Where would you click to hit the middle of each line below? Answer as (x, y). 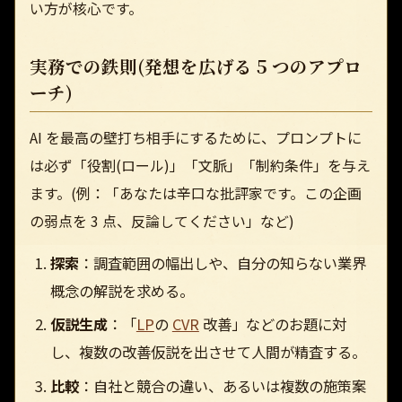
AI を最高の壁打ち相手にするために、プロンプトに (196, 137)
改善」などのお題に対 (272, 324)
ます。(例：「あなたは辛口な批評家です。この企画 (196, 192)
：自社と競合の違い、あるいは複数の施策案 (222, 385)
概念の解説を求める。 (122, 290)
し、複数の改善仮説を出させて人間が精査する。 (208, 352)
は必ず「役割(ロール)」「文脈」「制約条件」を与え (200, 165)
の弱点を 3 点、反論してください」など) (162, 220)
